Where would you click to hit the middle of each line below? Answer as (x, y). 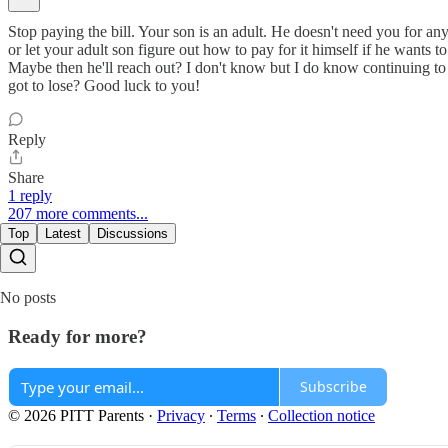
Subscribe (333, 386)
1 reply (30, 196)
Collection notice (321, 415)
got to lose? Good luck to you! (104, 86)
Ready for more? (77, 336)
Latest (63, 234)
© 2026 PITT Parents (76, 415)
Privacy (181, 415)
